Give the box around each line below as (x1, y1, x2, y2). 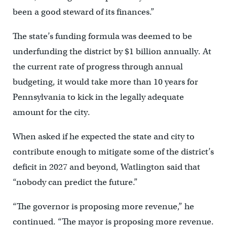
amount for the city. (12, 106, 90, 118)
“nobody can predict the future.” (12, 176, 138, 187)
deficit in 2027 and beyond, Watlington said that (12, 161, 200, 172)
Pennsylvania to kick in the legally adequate (12, 91, 184, 102)
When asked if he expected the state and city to (12, 131, 195, 142)
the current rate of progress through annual (12, 61, 183, 72)
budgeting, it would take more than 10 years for (12, 76, 198, 87)
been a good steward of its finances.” (12, 6, 155, 17)
